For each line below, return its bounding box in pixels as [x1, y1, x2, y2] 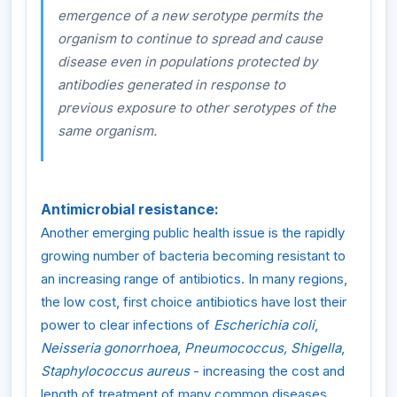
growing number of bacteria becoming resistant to [41, 247, 346, 265]
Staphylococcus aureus [41, 362, 190, 380]
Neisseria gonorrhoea [41, 339, 177, 357]
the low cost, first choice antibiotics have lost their [41, 293, 346, 311]
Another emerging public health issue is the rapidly [41, 224, 345, 242]
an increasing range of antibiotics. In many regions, [41, 270, 347, 288]
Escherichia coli [214, 316, 315, 334]
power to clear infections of [41, 316, 214, 334]
